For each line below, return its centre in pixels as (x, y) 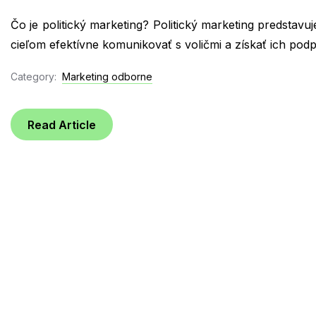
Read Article (62, 124)
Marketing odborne (107, 77)
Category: (34, 77)
